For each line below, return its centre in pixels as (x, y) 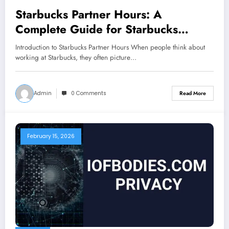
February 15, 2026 (51, 136)
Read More (193, 94)
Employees (44, 44)
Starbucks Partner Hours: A (89, 14)
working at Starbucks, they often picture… (76, 57)
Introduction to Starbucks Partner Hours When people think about (110, 47)
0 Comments (89, 93)
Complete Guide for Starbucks (97, 29)
